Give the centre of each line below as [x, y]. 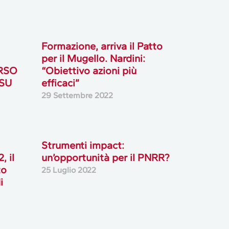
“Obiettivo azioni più [89, 71]
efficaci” [60, 83]
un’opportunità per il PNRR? [105, 158]
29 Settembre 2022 [77, 96]
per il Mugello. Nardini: [93, 59]
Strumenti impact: [83, 145]
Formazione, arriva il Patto [102, 46]
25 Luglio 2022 [68, 170]
